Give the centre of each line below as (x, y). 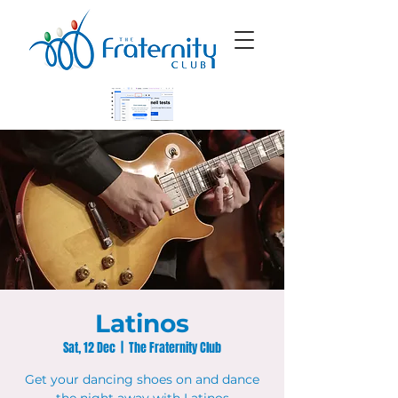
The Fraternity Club (175, 348)
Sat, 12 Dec (89, 348)
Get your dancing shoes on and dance (142, 379)
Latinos (142, 323)
